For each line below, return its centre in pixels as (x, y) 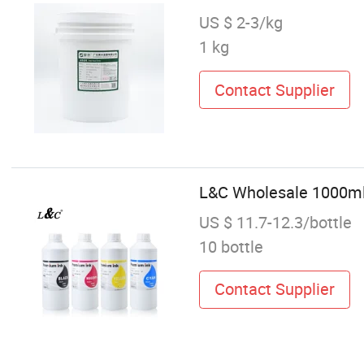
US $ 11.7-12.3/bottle (275, 222)
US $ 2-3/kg (240, 23)
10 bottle (231, 246)
